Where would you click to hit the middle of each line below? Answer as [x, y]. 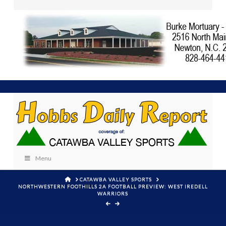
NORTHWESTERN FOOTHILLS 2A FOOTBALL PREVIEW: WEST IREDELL [113, 186]
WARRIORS [113, 193]
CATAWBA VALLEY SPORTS [116, 179]
